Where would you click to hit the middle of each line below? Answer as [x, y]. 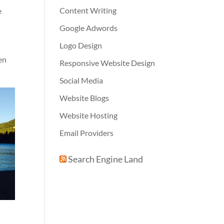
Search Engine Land [106, 159]
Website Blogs [84, 98]
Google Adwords [89, 28]
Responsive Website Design [107, 63]
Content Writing [88, 10]
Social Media [81, 80]
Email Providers [87, 133]
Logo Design [81, 45]
